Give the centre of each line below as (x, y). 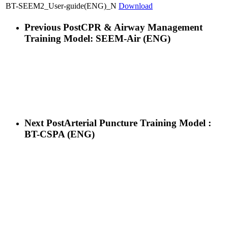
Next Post (44, 123)
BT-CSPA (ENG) (60, 134)
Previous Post (53, 27)
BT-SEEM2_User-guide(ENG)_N (61, 6)
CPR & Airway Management (142, 27)
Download (136, 6)
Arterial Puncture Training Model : (138, 123)
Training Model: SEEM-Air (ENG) (97, 39)
